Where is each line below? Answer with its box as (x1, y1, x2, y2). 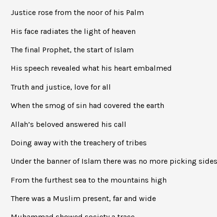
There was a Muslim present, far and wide (11, 194, 156, 203)
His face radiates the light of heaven (11, 26, 136, 36)
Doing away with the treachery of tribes (11, 138, 147, 147)
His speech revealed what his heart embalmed (11, 63, 172, 73)
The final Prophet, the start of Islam (11, 45, 134, 54)
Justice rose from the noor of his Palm (11, 8, 144, 17)
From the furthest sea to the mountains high (11, 175, 167, 185)
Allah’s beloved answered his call (11, 119, 126, 129)
